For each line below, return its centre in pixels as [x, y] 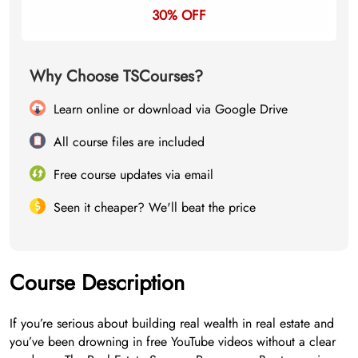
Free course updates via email [133, 174]
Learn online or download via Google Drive [171, 109]
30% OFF [179, 15]
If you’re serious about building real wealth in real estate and [172, 323]
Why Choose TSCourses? [116, 76]
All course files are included [129, 141]
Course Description [97, 282]
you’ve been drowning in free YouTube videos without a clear [173, 341]
